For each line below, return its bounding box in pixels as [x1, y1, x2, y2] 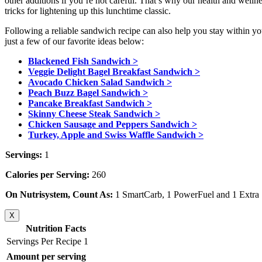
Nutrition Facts [25, 223, 86, 234]
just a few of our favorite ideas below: [5, 36, 144, 47]
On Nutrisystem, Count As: [5, 189, 113, 200]
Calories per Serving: [5, 170, 89, 180]
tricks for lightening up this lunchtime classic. [5, 6, 171, 16]
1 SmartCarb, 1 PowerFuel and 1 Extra [113, 189, 259, 200]
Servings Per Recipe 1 [6, 236, 88, 247]
